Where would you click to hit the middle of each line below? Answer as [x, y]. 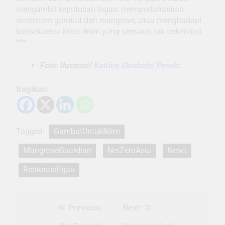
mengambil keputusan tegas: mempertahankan [100, 9]
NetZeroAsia [129, 150]
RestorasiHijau [49, 169]
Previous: [85, 207]
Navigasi [49, 210]
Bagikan [32, 89]
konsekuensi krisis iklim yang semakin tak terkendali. [110, 31]
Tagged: [31, 131]
